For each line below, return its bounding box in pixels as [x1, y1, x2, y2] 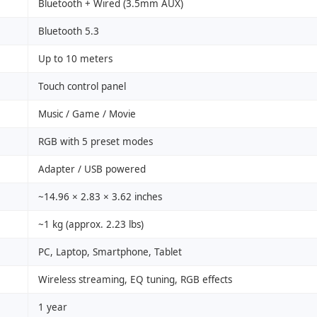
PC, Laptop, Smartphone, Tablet [38, 246, 182, 258]
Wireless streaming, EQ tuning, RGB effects [38, 273, 232, 286]
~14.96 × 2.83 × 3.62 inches [38, 190, 162, 203]
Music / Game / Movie [38, 108, 136, 120]
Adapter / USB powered [38, 163, 146, 175]
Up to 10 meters [38, 52, 113, 65]
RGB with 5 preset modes [38, 135, 153, 148]
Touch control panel [38, 80, 126, 93]
